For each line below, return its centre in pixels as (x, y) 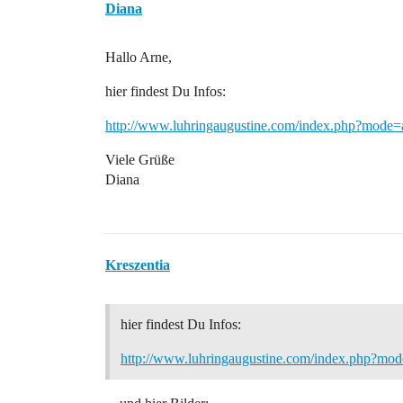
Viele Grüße (140, 160)
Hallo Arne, (139, 57)
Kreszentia (138, 265)
